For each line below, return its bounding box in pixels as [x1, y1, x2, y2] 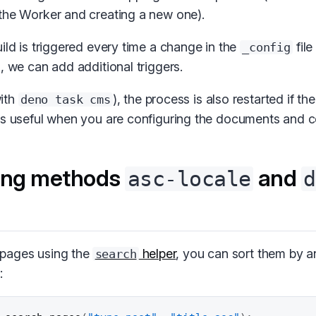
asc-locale [127, 166, 251, 191]
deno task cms [20, 92, 111, 107]
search [95, 247, 137, 262]
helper [138, 246, 176, 262]
